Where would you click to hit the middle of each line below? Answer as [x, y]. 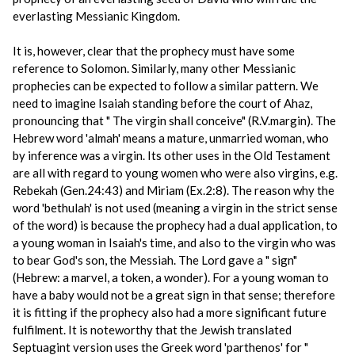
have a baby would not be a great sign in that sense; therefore [174, 295]
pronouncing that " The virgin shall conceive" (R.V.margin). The [174, 120]
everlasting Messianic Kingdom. [96, 16]
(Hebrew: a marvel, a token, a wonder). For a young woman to [171, 277]
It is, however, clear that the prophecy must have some [154, 51]
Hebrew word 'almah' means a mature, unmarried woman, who [171, 138]
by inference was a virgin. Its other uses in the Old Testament [172, 155]
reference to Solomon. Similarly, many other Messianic [154, 68]
